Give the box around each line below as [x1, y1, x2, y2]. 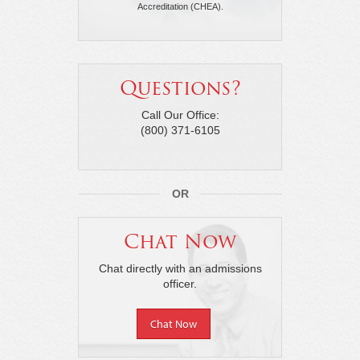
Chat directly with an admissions [98, 262, 262, 276]
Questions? [119, 73, 241, 104]
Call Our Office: [141, 108, 219, 122]
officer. [163, 277, 197, 291]
